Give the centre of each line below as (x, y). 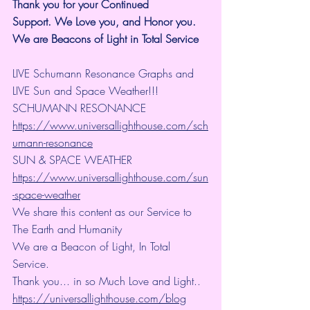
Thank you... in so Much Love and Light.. (108, 281)
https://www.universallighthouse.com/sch (110, 125)
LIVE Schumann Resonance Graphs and (105, 73)
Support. (32, 21)
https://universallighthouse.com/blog (99, 298)
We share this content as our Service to (104, 211)
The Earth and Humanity (67, 229)
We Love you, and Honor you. (127, 21)
